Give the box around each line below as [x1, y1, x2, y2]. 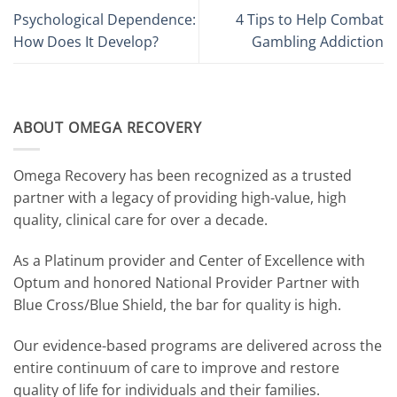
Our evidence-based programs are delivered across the [13, 336, 382, 356]
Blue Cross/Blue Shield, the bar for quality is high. [13, 295, 341, 315]
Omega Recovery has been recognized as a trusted [13, 166, 352, 186]
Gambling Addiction [252, 31, 384, 51]
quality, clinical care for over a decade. [13, 210, 268, 230]
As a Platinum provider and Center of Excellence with [13, 251, 365, 271]
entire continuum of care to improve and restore [13, 358, 339, 378]
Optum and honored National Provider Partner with [13, 273, 360, 293]
